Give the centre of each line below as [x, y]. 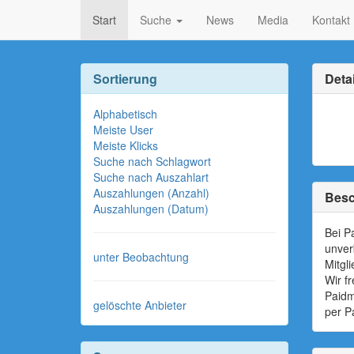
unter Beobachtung [141, 257]
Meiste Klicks [126, 145]
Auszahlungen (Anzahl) [151, 193]
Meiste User [123, 130]
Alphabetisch [125, 114]
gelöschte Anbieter [140, 305]
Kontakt [331, 20]
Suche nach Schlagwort [152, 161]
